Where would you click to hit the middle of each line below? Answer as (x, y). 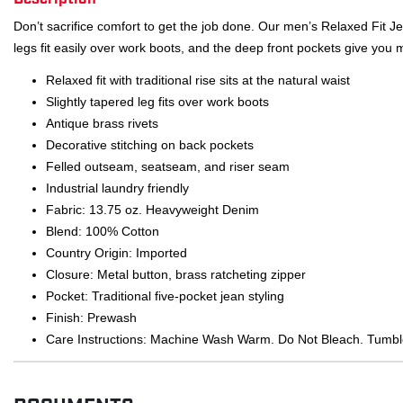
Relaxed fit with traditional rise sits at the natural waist (198, 80)
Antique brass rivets (102, 123)
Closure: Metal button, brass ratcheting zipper (176, 274)
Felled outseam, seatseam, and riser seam (168, 166)
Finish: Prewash (91, 317)
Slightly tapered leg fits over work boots (157, 101)
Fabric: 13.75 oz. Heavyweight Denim (152, 209)
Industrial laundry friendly (117, 188)
